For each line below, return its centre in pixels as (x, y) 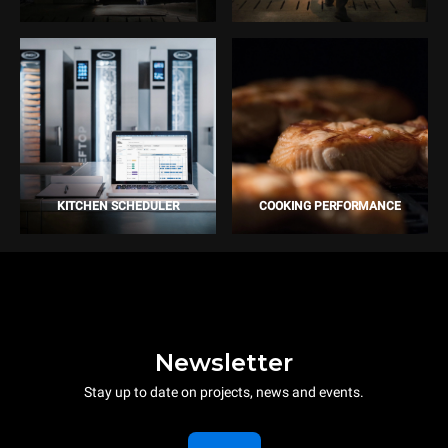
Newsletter (224, 362)
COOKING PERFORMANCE (330, 206)
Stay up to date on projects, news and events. (224, 391)
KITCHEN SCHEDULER (118, 206)
